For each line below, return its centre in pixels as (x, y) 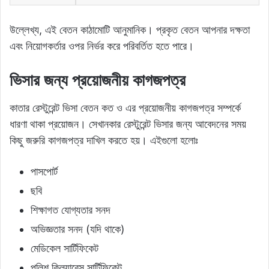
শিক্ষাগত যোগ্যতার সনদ (71, 210)
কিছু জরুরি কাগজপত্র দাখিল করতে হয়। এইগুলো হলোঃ (104, 140)
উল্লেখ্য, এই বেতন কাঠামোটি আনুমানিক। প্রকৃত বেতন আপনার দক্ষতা (130, 30)
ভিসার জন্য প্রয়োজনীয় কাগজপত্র (98, 80)
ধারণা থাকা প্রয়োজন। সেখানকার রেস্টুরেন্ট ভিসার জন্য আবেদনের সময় (128, 124)
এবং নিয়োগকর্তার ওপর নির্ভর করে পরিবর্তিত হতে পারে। (102, 46)
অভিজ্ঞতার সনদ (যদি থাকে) (78, 229)
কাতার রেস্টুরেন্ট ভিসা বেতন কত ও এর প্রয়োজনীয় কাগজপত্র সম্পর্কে (125, 107)
